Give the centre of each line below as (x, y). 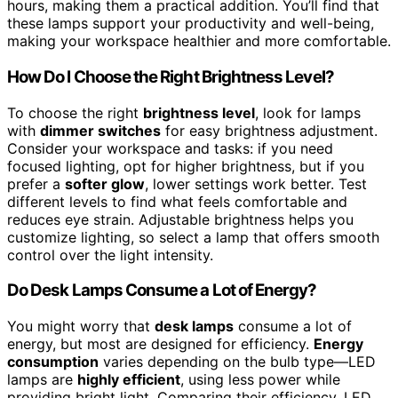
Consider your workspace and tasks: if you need (170, 148)
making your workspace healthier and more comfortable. (199, 41)
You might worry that (81, 326)
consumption (53, 362)
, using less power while (260, 380)
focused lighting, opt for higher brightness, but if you (186, 166)
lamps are (42, 380)
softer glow (105, 183)
